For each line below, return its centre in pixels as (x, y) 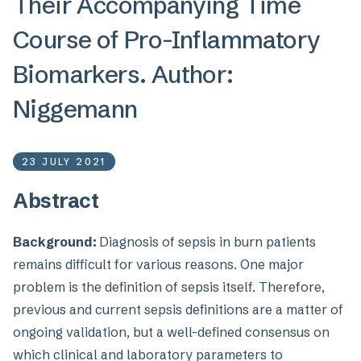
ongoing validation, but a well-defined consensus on (171, 332)
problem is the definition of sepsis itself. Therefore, (169, 287)
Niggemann (75, 109)
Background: (56, 242)
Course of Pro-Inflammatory (167, 40)
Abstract (56, 201)
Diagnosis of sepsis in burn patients (207, 242)
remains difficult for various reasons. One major (158, 264)
